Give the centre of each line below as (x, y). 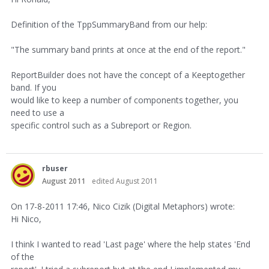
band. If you (34, 87)
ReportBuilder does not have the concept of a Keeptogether (128, 75)
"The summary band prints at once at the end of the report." (128, 50)
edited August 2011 (125, 181)
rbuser (55, 168)
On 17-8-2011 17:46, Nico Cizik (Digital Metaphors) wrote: (123, 206)
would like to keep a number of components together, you (125, 100)
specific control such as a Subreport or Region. (101, 125)
